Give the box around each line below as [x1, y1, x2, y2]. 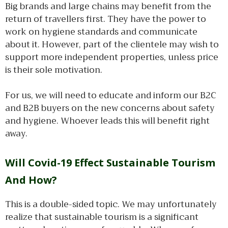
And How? [5, 173, 57, 187]
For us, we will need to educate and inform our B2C [5, 88, 216, 103]
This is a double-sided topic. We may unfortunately [5, 196, 217, 212]
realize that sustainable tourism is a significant [5, 209, 198, 224]
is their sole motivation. [5, 62, 102, 77]
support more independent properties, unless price [5, 49, 218, 65]
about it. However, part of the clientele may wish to [5, 37, 219, 52]
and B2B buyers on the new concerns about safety [5, 101, 215, 116]
